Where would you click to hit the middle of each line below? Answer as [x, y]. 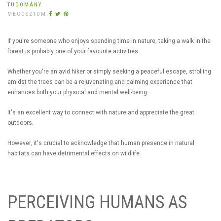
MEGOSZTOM [27, 14]
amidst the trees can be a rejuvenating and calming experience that [100, 82]
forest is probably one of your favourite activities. [74, 51]
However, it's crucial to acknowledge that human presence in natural [101, 143]
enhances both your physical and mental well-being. [78, 92]
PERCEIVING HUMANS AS [97, 202]
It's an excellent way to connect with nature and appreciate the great [101, 112]
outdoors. [21, 123]
